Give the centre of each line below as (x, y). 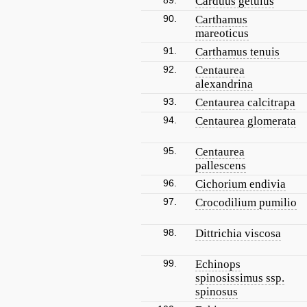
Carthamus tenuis (237, 52)
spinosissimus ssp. (240, 278)
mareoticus (222, 33)
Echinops (218, 264)
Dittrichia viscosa (238, 233)
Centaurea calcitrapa (245, 102)
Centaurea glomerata (246, 121)
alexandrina (224, 84)
